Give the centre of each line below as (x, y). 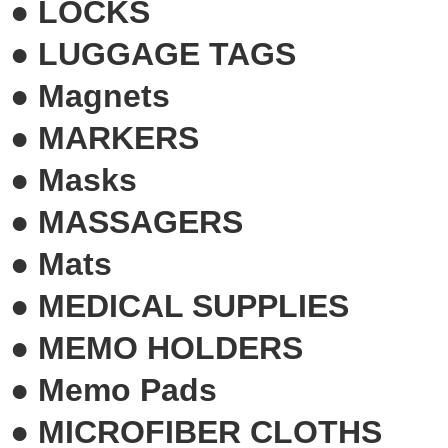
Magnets (104, 95)
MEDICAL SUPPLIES (193, 305)
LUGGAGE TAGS (167, 53)
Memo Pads (127, 389)
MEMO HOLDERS (170, 347)
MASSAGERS (140, 221)
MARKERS (118, 137)
